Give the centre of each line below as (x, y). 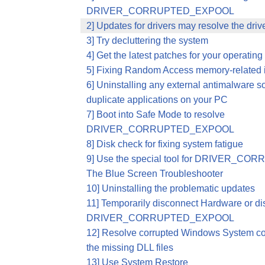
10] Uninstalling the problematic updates (171, 188)
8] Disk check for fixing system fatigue (165, 144)
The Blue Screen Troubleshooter (155, 174)
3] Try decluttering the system (147, 41)
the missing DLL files (130, 248)
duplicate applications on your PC (157, 100)
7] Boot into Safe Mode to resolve (156, 114)
